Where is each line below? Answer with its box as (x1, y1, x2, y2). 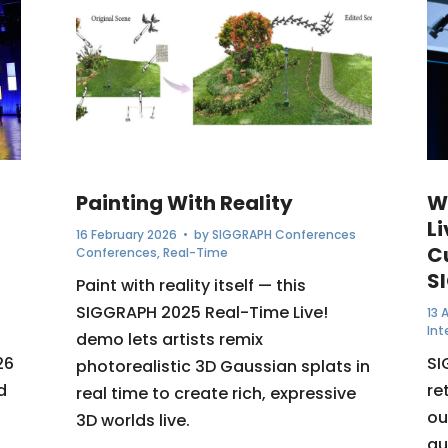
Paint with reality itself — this (75, 274, 306, 298)
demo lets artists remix (75, 328, 263, 352)
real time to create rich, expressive (75, 382, 356, 406)
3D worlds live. (75, 409, 190, 433)
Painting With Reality (75, 189, 293, 218)
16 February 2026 (75, 226, 177, 244)
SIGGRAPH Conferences (211, 226, 356, 244)
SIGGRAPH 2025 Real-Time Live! (75, 301, 328, 325)
